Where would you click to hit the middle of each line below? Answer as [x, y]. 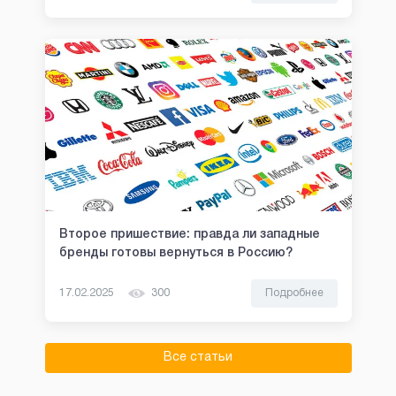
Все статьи [198, 358]
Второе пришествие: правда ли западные [189, 235]
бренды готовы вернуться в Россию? [175, 254]
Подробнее [294, 293]
